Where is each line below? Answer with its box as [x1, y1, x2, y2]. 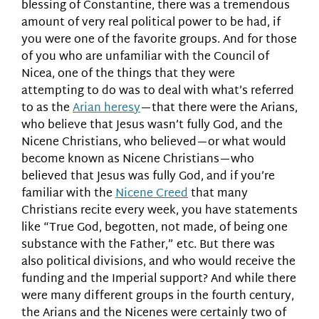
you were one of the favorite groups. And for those [21, 29, 297, 51]
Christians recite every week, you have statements [21, 200, 298, 221]
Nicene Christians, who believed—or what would [21, 132, 286, 153]
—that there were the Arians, [140, 98, 298, 119]
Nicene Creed [115, 183, 188, 204]
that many [188, 183, 248, 204]
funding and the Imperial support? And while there [21, 268, 296, 290]
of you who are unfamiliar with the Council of [21, 46, 269, 68]
